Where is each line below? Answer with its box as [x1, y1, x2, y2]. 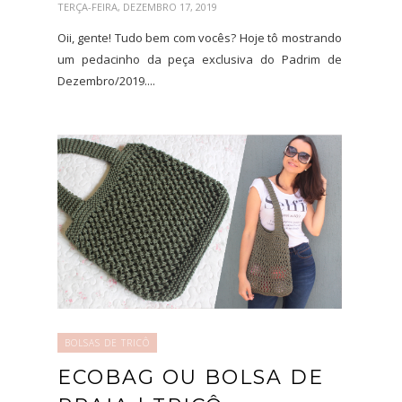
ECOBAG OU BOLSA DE [57, 365, 324, 390]
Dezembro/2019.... [57, 73, 155, 90]
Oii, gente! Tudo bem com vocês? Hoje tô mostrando [57, 30, 342, 47]
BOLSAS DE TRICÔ [65, 336, 150, 350]
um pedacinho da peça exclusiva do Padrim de [57, 51, 342, 68]
